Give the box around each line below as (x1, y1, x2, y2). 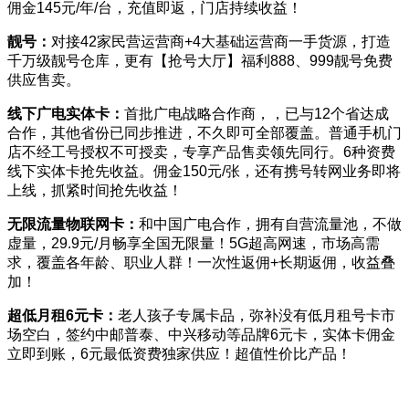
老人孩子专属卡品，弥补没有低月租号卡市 (118, 307, 395, 323)
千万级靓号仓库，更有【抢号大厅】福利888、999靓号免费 (7, 52, 393, 68)
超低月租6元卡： (7, 307, 118, 323)
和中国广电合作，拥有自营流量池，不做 (139, 215, 402, 232)
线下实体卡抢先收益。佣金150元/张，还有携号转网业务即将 (7, 163, 401, 179)
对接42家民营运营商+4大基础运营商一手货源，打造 (51, 33, 391, 49)
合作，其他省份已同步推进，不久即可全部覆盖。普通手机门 (7, 124, 402, 141)
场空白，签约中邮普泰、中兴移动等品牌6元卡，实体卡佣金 (7, 326, 395, 342)
